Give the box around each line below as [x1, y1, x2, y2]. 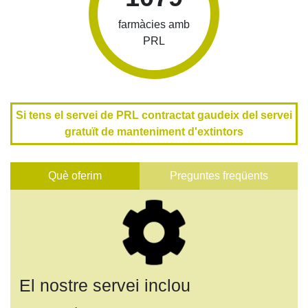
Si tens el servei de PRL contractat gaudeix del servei [16, 109, 292, 121]
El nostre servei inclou [19, 275, 190, 295]
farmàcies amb [118, 19, 190, 31]
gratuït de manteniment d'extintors [65, 125, 243, 137]
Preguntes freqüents [169, 170, 268, 182]
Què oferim [48, 170, 102, 182]
